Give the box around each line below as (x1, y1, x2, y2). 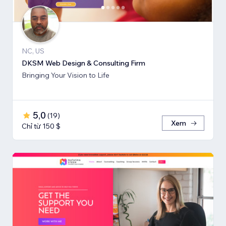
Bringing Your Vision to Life (22, 71, 109, 80)
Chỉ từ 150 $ (22, 122, 61, 131)
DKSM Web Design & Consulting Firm (22, 59, 145, 68)
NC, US (22, 46, 44, 56)
